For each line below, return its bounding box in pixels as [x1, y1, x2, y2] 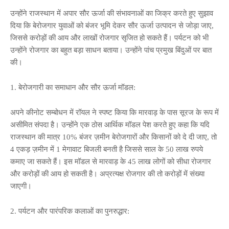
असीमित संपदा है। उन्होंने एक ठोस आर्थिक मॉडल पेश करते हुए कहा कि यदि [10, 120, 210, 129]
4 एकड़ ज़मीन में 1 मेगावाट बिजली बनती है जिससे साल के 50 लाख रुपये [10, 145, 203, 153]
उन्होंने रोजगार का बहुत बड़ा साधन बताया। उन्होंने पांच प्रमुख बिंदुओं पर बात [10, 45, 212, 54]
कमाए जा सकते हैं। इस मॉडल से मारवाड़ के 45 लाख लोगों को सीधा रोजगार [10, 157, 211, 166]
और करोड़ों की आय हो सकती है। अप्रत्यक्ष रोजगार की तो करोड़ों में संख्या [10, 169, 204, 178]
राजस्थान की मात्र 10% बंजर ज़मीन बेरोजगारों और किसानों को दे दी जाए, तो [10, 132, 217, 141]
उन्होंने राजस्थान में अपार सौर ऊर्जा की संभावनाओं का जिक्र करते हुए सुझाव [10, 9, 213, 17]
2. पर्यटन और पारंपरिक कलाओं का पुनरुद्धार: [10, 207, 129, 215]
